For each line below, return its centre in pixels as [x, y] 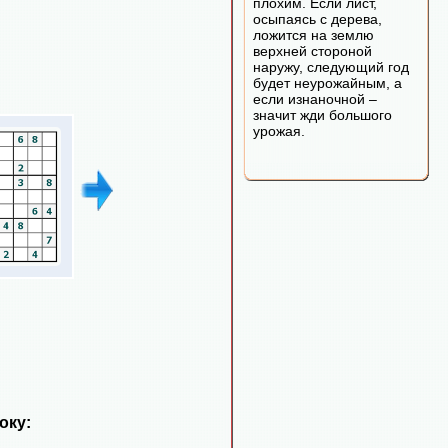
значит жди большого [322, 115]
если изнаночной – [315, 99]
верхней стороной [312, 51]
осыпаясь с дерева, [317, 19]
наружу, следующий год [331, 67]
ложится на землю [313, 35]
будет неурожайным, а [327, 83]
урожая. [279, 131]
